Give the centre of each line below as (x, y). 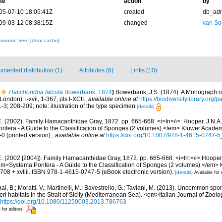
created (134, 12)
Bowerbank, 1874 (87, 92)
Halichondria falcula (36, 92)
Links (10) (144, 71)
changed (136, 23)
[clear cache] (45, 41)
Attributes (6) (96, 71)
